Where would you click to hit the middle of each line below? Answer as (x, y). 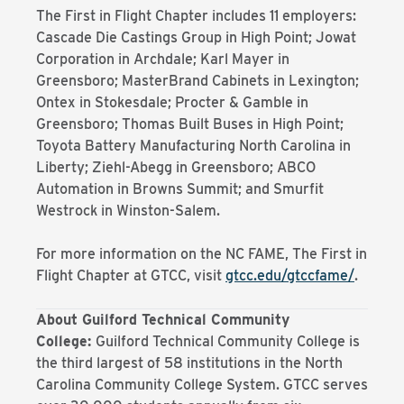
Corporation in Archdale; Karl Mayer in (163, 59)
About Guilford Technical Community (163, 320)
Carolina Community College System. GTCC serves (202, 385)
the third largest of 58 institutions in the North (189, 363)
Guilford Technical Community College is (228, 341)
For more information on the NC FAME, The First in (202, 254)
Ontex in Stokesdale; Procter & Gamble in (172, 102)
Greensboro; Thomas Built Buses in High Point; (190, 124)
